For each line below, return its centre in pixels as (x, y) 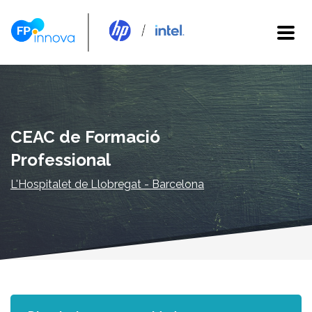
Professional (61, 160)
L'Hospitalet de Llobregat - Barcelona (107, 184)
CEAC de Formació (85, 137)
